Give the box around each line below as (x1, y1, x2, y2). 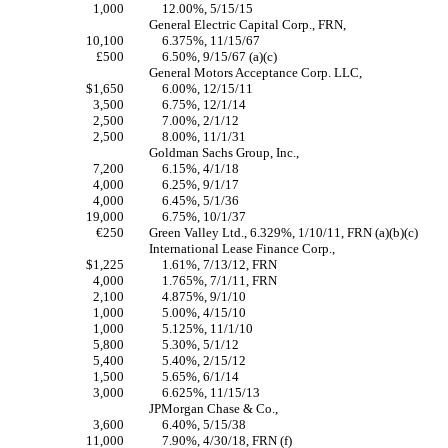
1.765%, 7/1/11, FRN (162, 273, 278, 288)
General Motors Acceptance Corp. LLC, (149, 65, 362, 80)
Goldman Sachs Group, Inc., (149, 145, 299, 160)
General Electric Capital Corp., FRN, (149, 17, 346, 32)
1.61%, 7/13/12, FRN (162, 257, 278, 272)
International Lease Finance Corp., (149, 241, 335, 256)
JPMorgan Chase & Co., (149, 401, 278, 416)
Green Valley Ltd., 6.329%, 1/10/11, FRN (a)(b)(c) (149, 225, 418, 240)
